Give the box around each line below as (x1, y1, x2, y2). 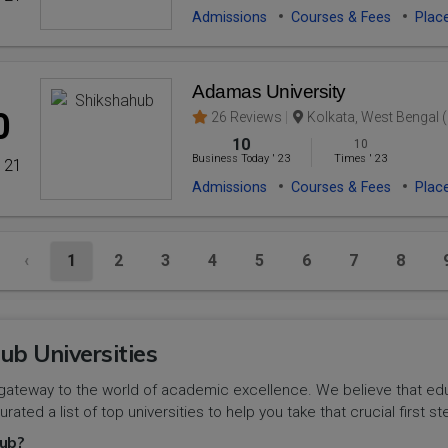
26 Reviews (211, 108, 283, 125)
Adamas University (192, 80, 346, 102)
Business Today (192, 151, 270, 165)
